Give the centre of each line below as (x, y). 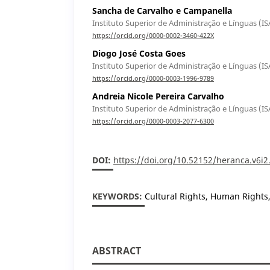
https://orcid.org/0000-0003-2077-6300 (153, 121)
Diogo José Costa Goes (139, 54)
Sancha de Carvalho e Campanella (162, 10)
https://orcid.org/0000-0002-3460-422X (153, 36)
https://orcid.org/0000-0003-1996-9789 (153, 79)
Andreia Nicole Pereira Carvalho (158, 96)
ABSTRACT (117, 251)
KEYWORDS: (118, 196)
